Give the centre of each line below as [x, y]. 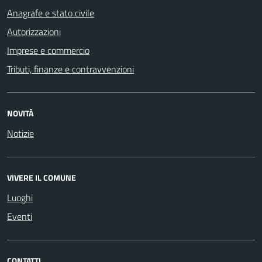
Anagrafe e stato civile [51, 13]
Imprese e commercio [48, 50]
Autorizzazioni [34, 31]
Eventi [20, 216]
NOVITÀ [20, 113]
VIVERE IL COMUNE [42, 177]
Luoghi [20, 197]
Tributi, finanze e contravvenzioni [70, 69]
